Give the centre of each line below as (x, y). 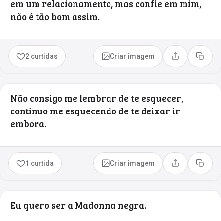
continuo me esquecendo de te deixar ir (95, 110)
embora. (28, 123)
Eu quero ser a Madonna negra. (78, 205)
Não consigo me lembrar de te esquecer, (97, 98)
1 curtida (40, 163)
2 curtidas (42, 56)
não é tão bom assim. (55, 16)
